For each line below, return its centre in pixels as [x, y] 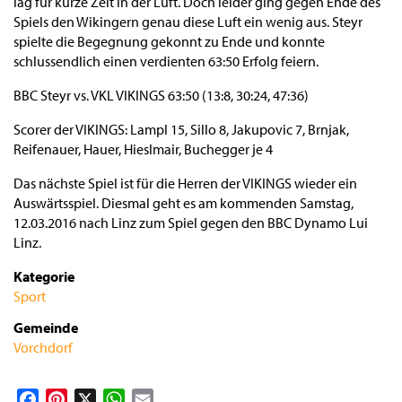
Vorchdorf [43, 347]
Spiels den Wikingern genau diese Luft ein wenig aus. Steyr [188, 22]
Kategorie [44, 276]
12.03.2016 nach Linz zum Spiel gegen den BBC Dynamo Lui [191, 223]
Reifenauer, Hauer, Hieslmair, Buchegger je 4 [143, 149]
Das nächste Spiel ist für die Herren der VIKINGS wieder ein [185, 183]
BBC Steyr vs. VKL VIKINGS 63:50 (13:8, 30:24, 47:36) [161, 95]
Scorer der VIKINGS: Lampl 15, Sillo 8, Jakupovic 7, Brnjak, [181, 129]
